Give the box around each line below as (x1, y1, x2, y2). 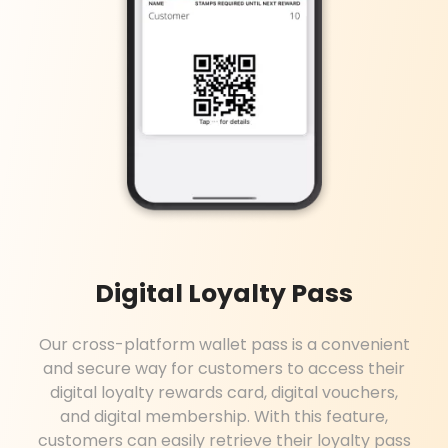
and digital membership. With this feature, (60, 404, 388, 428)
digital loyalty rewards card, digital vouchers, (50, 380, 398, 404)
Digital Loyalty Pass (95, 275, 353, 311)
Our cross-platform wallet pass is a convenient (38, 332, 410, 356)
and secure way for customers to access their (43, 356, 405, 380)
